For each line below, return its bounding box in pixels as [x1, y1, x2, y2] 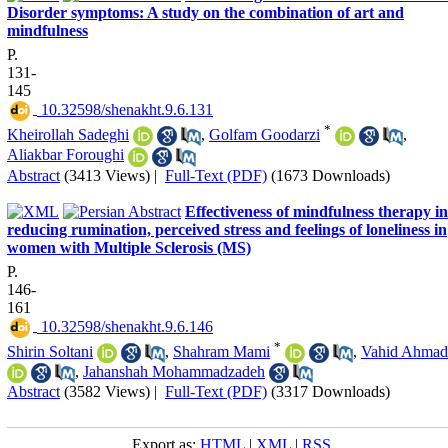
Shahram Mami [173, 342, 270, 360]
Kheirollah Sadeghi [7, 125, 129, 143]
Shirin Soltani [7, 342, 93, 360]
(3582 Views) [64, 383, 150, 401]
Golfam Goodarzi [209, 125, 320, 143]
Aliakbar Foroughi [7, 146, 124, 164]
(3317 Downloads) [271, 383, 390, 401]
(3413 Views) [64, 166, 150, 184]
